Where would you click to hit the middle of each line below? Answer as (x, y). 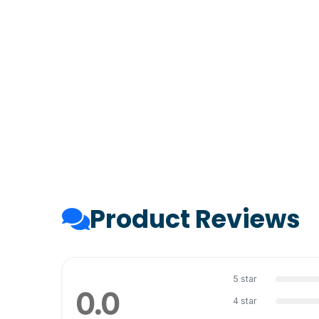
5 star (245, 279)
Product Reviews (195, 219)
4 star (245, 301)
